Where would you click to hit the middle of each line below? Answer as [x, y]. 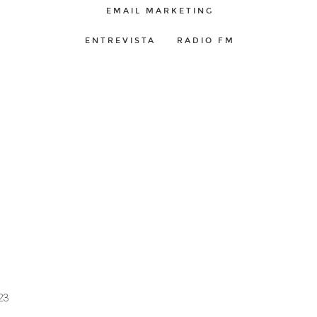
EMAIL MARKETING [160, 11]
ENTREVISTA [120, 41]
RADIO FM [206, 41]
